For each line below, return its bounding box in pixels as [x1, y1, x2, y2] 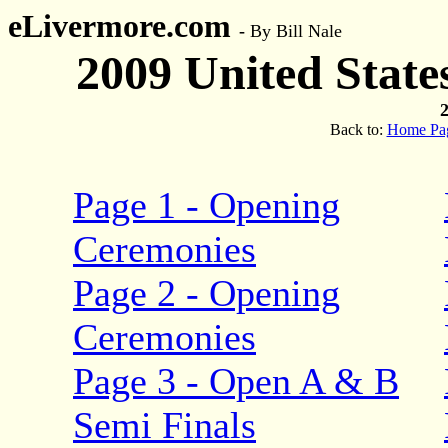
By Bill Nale [250, 21, 342, 41]
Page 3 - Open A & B [73, 360, 399, 402]
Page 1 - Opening [73, 184, 340, 226]
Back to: [329, 121, 387, 138]
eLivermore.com [8, 8, 239, 44]
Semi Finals [73, 404, 256, 446]
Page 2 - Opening [73, 272, 340, 314]
